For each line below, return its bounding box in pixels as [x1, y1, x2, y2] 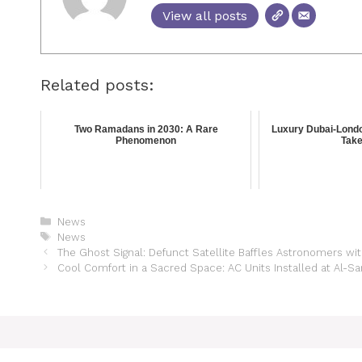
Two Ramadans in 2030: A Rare [74, 123, 218, 135]
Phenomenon [116, 134, 177, 146]
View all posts [162, 7, 247, 23]
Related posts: [40, 74, 154, 95]
